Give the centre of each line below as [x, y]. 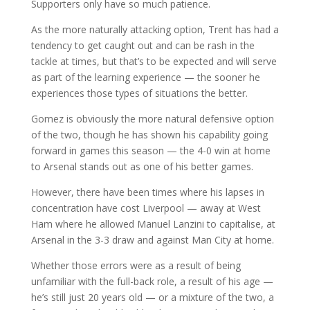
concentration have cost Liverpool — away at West [146, 208]
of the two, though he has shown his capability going [149, 134]
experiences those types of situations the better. [139, 93]
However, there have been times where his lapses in [147, 192]
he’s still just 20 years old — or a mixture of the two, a [152, 297]
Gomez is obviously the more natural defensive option [152, 118]
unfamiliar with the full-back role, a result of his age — [152, 281]
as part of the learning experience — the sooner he [145, 77]
